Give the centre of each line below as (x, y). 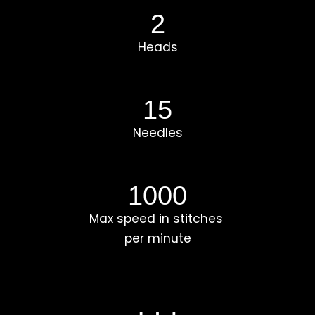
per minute (157, 239)
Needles (157, 133)
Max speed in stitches (157, 218)
